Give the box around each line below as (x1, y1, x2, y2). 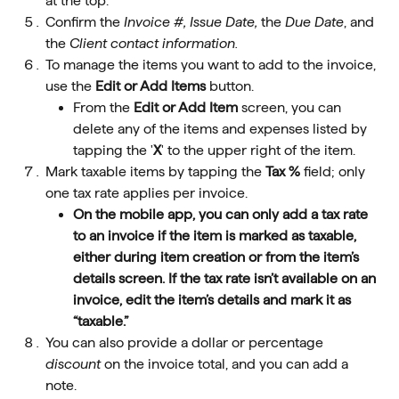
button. (209, 78, 254, 94)
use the (45, 78, 95, 94)
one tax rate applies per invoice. (45, 185, 248, 201)
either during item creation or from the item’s (73, 249, 362, 265)
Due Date (285, 14, 344, 30)
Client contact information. (69, 36, 238, 52)
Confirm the (45, 14, 124, 30)
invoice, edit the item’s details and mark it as (73, 292, 354, 308)
